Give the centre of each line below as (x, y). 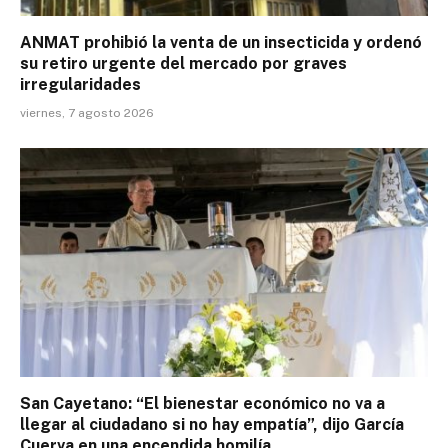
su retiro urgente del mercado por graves (183, 63)
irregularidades (80, 84)
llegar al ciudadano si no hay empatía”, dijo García (212, 425)
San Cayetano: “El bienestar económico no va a (202, 404)
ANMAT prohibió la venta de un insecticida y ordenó (221, 42)
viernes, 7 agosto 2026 (87, 112)
